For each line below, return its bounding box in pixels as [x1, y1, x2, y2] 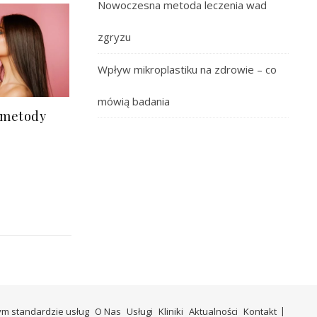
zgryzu [98, 30, 131, 44]
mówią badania [98, 94, 170, 108]
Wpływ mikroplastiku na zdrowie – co [98, 62, 277, 76]
